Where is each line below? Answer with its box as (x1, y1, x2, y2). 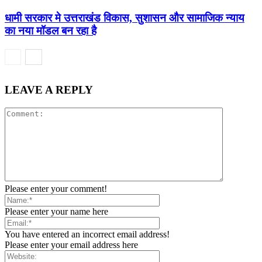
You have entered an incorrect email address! (5, 229, 170, 239)
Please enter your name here (5, 206, 108, 216)
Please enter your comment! (5, 184, 107, 194)
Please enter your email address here (5, 240, 138, 250)
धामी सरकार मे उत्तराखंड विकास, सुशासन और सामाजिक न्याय (5, 12, 244, 25)
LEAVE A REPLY (5, 84, 93, 96)
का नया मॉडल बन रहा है (5, 25, 96, 37)
